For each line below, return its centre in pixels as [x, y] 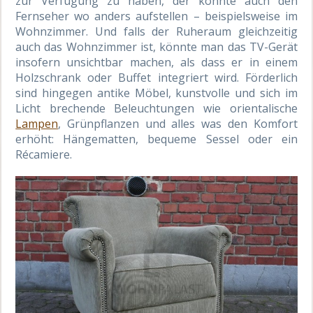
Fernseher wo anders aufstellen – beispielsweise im [156, 16]
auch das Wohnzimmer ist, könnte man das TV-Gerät [156, 46]
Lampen [37, 123]
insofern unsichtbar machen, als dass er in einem [156, 62]
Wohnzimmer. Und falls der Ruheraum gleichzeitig [156, 31]
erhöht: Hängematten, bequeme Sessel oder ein [156, 139]
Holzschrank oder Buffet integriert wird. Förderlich [156, 77]
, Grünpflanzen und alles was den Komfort [178, 123]
